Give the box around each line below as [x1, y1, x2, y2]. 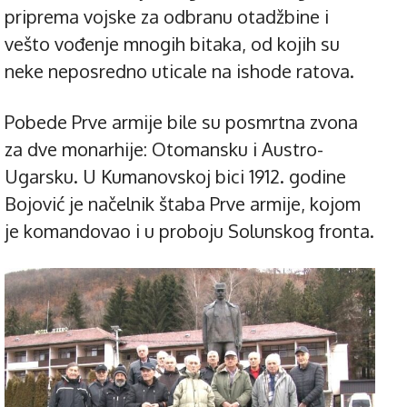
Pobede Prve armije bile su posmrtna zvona [5, 110, 358, 134]
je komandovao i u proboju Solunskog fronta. [5, 219, 374, 243]
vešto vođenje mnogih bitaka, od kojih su [5, 32, 340, 56]
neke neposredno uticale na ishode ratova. [5, 59, 354, 84]
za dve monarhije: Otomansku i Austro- [5, 137, 323, 162]
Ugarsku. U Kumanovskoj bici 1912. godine [5, 164, 346, 189]
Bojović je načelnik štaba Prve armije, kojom [5, 192, 361, 216]
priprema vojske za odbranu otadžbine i [5, 5, 329, 29]
